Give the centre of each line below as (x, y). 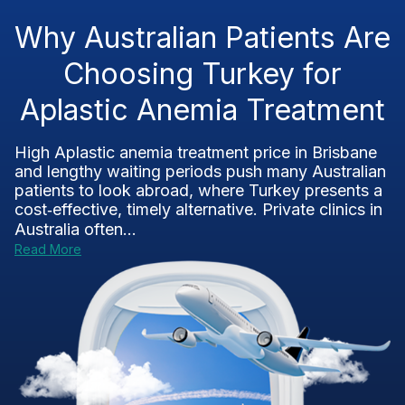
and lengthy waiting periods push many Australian (200, 171)
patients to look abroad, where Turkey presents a (198, 190)
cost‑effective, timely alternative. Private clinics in (198, 209)
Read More (48, 249)
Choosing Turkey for (202, 74)
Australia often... (75, 229)
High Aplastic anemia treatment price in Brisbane (196, 152)
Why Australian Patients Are (202, 38)
